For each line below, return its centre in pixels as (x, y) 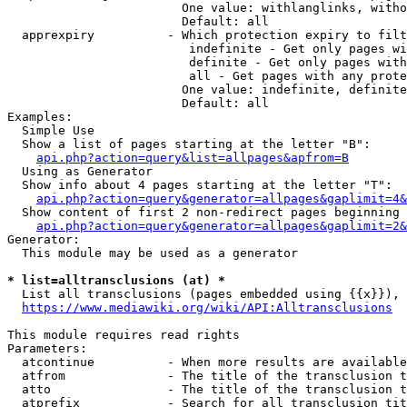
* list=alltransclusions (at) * (116, 280)
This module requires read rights (124, 335)
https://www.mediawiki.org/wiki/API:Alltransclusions (207, 308)
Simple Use (51, 130)
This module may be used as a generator (153, 253)
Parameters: (47, 348)
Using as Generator (80, 171)
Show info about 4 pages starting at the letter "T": (200, 185)
